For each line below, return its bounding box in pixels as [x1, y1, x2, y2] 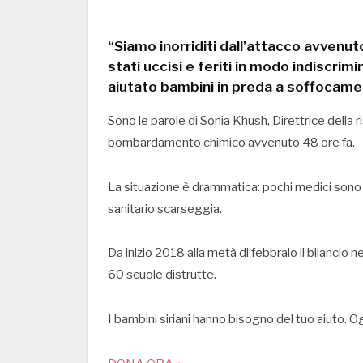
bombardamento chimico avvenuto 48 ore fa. [108, 135, 355, 150]
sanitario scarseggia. [108, 201, 222, 216]
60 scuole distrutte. [108, 267, 216, 283]
